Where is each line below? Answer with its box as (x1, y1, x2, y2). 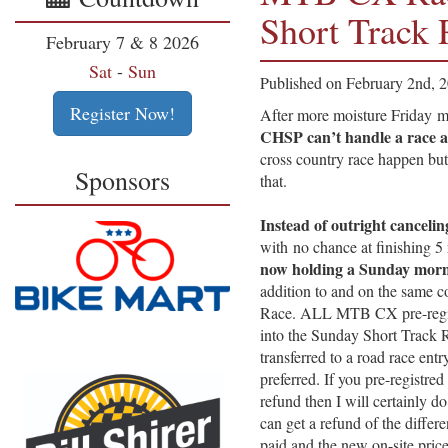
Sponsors (75, 163, 170, 197)
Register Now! (70, 101, 175, 125)
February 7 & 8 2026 (46, 30, 199, 54)
